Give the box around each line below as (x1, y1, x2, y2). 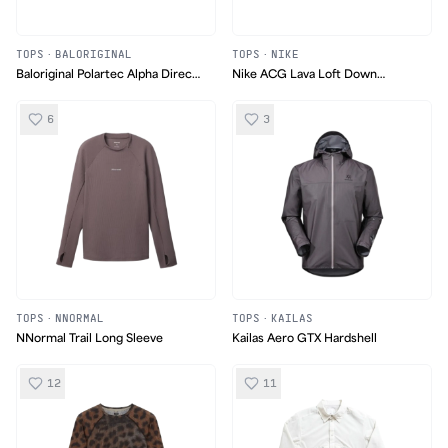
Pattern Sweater (16, 86, 108, 100)
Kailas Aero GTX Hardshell (232, 331, 377, 345)
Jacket (232, 86, 270, 100)
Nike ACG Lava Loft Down (232, 67, 377, 81)
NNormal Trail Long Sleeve (16, 331, 163, 345)
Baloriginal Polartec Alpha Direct (16, 67, 197, 81)
